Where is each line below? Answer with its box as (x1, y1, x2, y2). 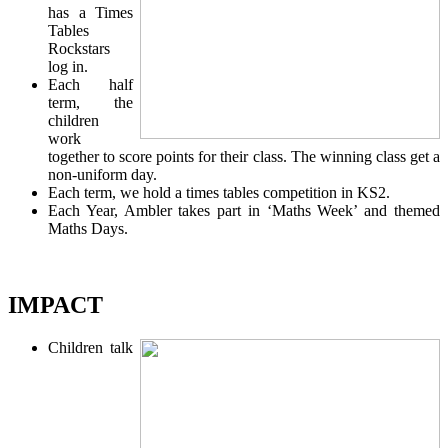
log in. (48, 57, 88, 75)
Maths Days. (48, 219, 128, 237)
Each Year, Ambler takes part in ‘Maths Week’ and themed (48, 201, 440, 219)
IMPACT (8, 291, 103, 318)
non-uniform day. (48, 165, 157, 183)
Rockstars (48, 39, 110, 57)
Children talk (48, 338, 133, 356)
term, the (48, 93, 133, 111)
